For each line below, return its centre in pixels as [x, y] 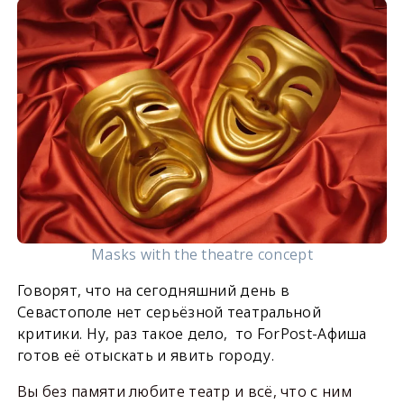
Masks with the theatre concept [202, 255]
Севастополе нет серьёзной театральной [169, 312]
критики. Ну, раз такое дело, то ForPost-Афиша [192, 334]
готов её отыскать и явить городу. [145, 356]
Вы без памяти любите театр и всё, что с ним [184, 392]
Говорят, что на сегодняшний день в [153, 291]
